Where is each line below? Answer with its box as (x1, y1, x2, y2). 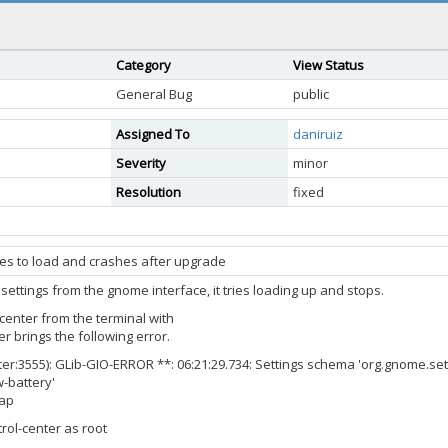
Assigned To (116, 125, 190, 143)
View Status (293, 56, 364, 74)
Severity (116, 154, 166, 172)
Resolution (116, 183, 181, 201)
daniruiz (293, 125, 343, 143)
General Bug (116, 85, 192, 103)
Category (116, 56, 171, 74)
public (293, 85, 329, 103)
